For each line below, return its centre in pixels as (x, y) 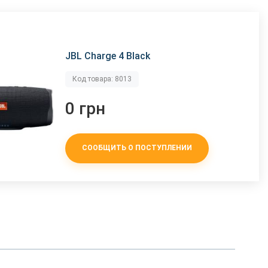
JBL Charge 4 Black (108, 56)
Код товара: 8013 (102, 79)
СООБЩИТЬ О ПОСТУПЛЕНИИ (137, 148)
